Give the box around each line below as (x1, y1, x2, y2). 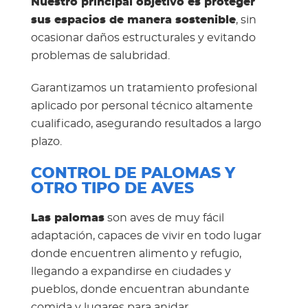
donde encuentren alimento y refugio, (30, 248, 241, 260)
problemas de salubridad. (30, 50, 170, 61)
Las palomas (30, 212, 104, 224)
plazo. (30, 136, 62, 147)
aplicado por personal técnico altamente (30, 100, 253, 111)
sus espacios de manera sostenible (30, 14, 236, 25)
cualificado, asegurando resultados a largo (30, 118, 261, 129)
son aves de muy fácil (104, 212, 224, 224)
